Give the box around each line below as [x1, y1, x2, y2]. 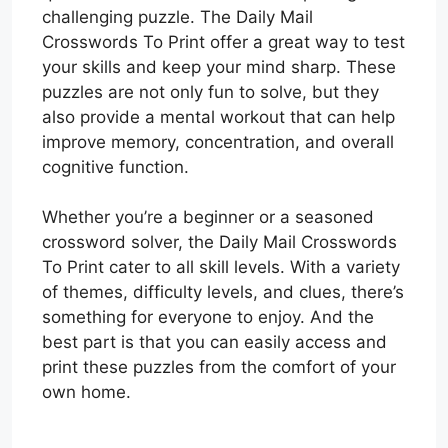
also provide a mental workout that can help [42, 106, 395, 127]
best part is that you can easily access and [42, 332, 387, 352]
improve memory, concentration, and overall [42, 131, 394, 152]
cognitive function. [42, 156, 189, 177]
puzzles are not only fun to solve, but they [42, 81, 379, 102]
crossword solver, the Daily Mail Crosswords [42, 232, 397, 252]
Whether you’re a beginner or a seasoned [42, 207, 374, 227]
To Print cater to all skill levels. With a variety [42, 257, 400, 277]
